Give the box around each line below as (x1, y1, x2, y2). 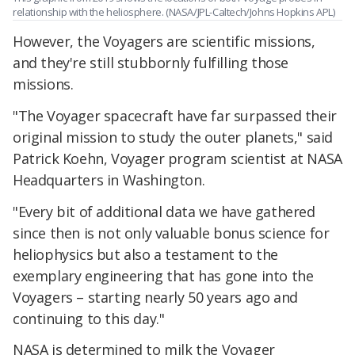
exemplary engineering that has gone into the (13, 265, 314, 285)
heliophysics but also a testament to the (13, 244, 279, 264)
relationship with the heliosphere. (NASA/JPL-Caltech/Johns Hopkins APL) (13, 4, 335, 19)
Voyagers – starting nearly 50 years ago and (13, 287, 298, 307)
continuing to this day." (13, 308, 165, 328)
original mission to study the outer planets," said (13, 127, 334, 147)
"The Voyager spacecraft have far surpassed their (13, 105, 337, 125)
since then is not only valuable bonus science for (13, 223, 330, 242)
